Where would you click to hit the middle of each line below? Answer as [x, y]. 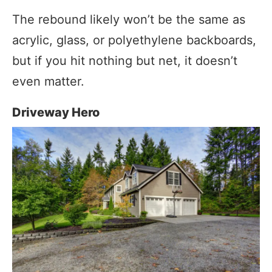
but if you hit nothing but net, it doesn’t [125, 60]
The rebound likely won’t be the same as [129, 19]
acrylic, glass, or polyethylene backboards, [134, 40]
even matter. [48, 81]
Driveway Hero [56, 112]
